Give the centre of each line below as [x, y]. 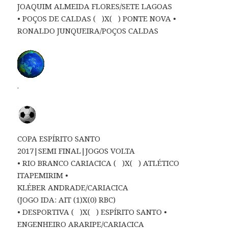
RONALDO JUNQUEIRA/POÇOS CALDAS [88, 30]
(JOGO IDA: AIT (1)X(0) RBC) [67, 199]
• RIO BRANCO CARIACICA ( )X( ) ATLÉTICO [98, 163]
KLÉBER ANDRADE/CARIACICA [73, 187]
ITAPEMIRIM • [43, 175]
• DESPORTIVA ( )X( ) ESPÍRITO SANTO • [92, 211]
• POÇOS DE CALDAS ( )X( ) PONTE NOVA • [97, 18]
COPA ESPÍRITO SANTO [59, 138]
